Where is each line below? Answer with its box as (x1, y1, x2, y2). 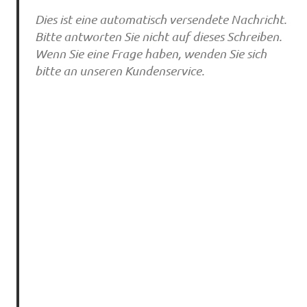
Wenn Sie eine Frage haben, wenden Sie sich (34, 46, 267, 62)
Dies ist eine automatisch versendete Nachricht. (34, 12, 286, 27)
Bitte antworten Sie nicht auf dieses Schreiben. (34, 29, 282, 45)
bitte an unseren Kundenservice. (34, 63, 204, 79)
